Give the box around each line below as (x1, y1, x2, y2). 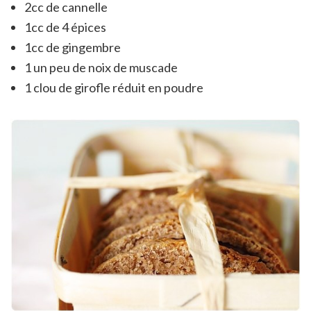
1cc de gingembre (24, 39, 121, 55)
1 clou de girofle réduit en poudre (24, 79, 203, 95)
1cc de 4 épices (24, 19, 106, 35)
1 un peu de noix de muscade (24, 59, 178, 75)
